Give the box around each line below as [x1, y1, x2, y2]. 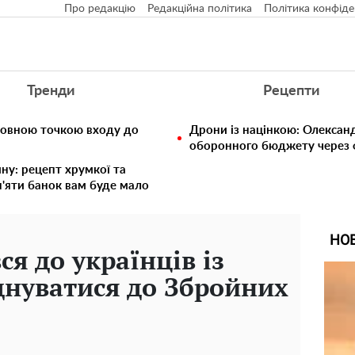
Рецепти [263, 84, 320, 98]
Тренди [26, 84, 74, 98]
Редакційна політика [147, 3, 252, 14]
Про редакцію [64, 3, 136, 14]
